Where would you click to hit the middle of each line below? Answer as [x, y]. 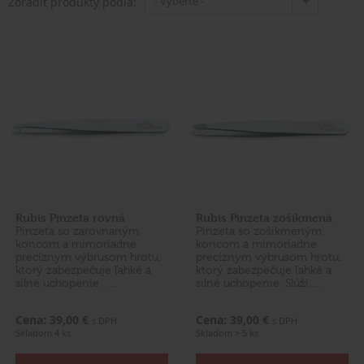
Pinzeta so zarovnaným [77, 231]
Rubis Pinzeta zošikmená [264, 218]
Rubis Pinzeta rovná [70, 218]
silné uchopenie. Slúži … [258, 283]
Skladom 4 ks [43, 333]
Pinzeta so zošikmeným [259, 231]
